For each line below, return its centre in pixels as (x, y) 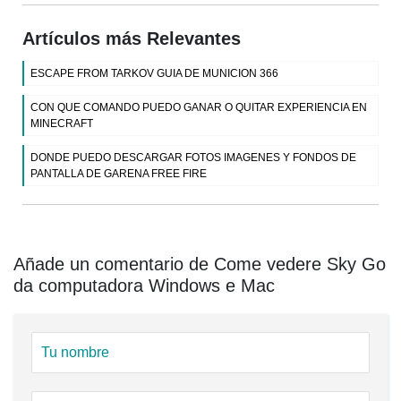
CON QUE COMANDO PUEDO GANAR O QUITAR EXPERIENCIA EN (199, 108)
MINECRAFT (62, 124)
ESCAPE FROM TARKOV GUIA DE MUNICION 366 (154, 74)
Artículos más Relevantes (132, 39)
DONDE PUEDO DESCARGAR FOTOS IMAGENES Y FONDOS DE (193, 158)
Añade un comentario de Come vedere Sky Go (200, 264)
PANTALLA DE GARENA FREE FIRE (119, 174)
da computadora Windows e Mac (144, 286)
